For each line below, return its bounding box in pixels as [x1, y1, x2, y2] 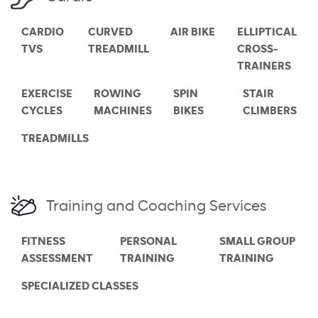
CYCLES [21, 105, 62, 117]
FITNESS [21, 236, 65, 248]
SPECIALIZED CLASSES [21, 280, 138, 292]
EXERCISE [21, 88, 72, 100]
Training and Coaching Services [46, 198, 266, 214]
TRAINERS [237, 60, 291, 72]
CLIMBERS [243, 105, 297, 117]
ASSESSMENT [21, 253, 93, 265]
